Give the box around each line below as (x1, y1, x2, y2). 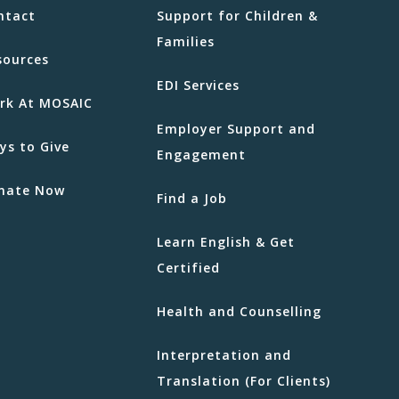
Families (157, 32, 215, 50)
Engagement (157, 145, 246, 163)
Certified (157, 258, 220, 276)
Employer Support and (157, 119, 315, 137)
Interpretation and (157, 346, 291, 363)
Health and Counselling (157, 302, 322, 320)
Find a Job (157, 189, 227, 207)
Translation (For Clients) (157, 371, 330, 389)
